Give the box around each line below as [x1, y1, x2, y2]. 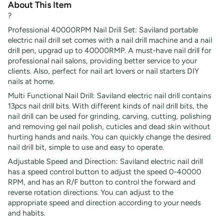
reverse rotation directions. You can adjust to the [8, 187, 173, 197]
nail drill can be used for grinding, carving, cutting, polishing [8, 111, 211, 121]
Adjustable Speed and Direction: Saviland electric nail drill [8, 156, 203, 166]
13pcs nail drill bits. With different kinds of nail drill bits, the [8, 101, 208, 110]
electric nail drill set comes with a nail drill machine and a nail [8, 35, 212, 45]
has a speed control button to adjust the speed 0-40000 [8, 166, 201, 176]
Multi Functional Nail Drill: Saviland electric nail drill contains [8, 90, 211, 100]
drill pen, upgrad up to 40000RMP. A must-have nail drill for [8, 45, 211, 55]
